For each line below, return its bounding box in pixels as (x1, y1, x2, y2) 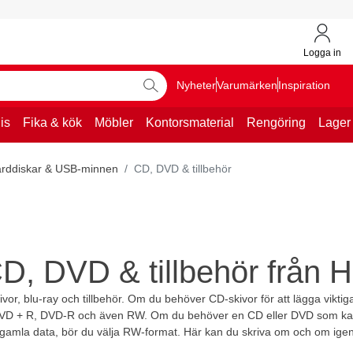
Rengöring (247, 115, 306, 129)
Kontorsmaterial (146, 115, 234, 129)
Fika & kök (23, 115, 82, 129)
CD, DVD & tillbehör (134, 162, 232, 175)
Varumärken (217, 79, 277, 92)
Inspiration (278, 79, 330, 92)
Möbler (95, 115, 133, 129)
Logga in (303, 46, 341, 58)
